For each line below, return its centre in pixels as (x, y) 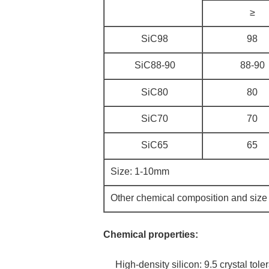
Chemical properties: (151, 234)
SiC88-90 (155, 65)
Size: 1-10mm (140, 171)
